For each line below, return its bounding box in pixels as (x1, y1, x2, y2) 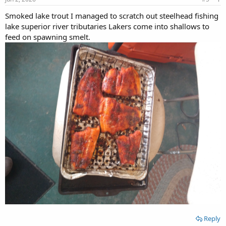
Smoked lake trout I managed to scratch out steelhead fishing (5, 11, 218, 21)
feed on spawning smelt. (5, 32, 90, 42)
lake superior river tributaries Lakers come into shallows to (5, 21, 209, 32)
